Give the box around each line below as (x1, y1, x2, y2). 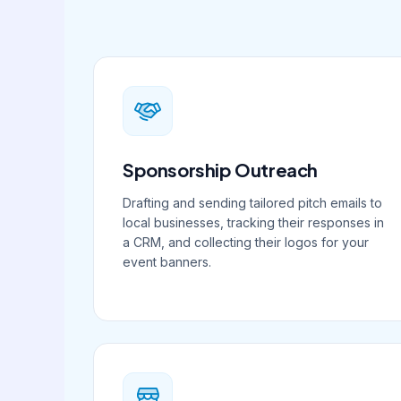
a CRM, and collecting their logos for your (123, 235, 369, 250)
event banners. (123, 254, 211, 269)
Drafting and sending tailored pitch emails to (123, 195, 382, 210)
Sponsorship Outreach (123, 158, 318, 181)
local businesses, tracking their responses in (123, 215, 384, 230)
